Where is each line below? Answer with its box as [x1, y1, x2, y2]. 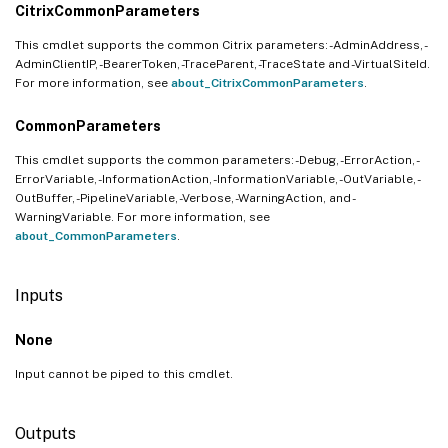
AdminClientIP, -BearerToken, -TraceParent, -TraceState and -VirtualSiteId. [15, 56, 430, 71]
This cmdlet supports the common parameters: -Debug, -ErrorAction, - [15, 152, 420, 167]
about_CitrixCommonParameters [171, 75, 364, 90]
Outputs [15, 423, 76, 443]
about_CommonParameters [15, 228, 177, 243]
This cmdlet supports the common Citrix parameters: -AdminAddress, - [15, 37, 428, 52]
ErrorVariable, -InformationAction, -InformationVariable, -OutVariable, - [15, 171, 421, 186]
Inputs [15, 285, 63, 305]
